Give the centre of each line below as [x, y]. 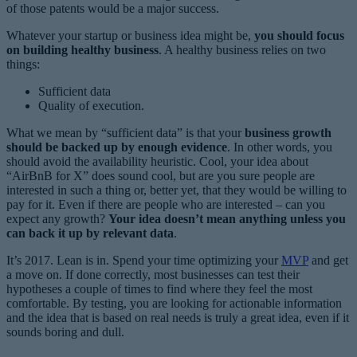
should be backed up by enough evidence [117, 147]
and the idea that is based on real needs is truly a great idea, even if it [178, 317]
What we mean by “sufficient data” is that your [126, 132]
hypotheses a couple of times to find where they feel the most [159, 288]
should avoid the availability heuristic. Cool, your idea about [157, 161]
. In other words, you [280, 147]
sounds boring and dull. [65, 331]
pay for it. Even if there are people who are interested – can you [166, 204]
